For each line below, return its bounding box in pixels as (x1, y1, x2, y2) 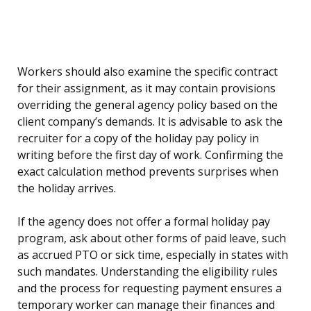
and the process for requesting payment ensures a (17, 280, 282, 296)
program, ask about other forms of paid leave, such (17, 230, 286, 246)
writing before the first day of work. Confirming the (17, 147, 283, 163)
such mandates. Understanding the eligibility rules (17, 264, 278, 280)
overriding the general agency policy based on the (17, 97, 278, 113)
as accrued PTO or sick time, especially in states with (17, 247, 288, 263)
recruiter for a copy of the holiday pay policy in (17, 131, 259, 146)
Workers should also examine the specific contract (17, 64, 278, 80)
